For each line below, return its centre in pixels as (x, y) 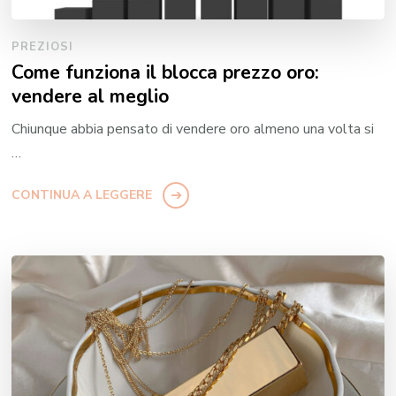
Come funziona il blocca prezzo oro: (166, 73)
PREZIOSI (43, 47)
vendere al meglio (91, 97)
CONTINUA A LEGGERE (82, 195)
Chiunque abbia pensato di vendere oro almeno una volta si (193, 129)
